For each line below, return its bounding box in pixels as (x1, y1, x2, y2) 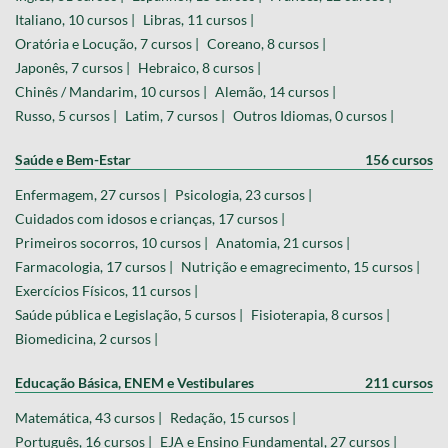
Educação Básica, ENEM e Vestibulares (15, 373, 254, 391)
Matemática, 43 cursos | (15, 408, 162, 426)
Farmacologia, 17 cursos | (15, 257, 173, 275)
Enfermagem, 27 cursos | (15, 185, 167, 203)
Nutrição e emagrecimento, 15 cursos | (181, 257, 420, 275)
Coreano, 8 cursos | (207, 34, 326, 52)
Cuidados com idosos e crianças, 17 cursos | (15, 209, 285, 227)
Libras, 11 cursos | (143, 10, 254, 28)
